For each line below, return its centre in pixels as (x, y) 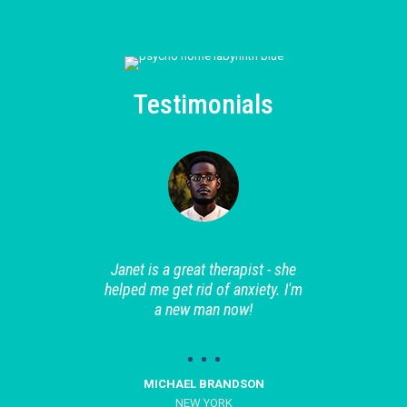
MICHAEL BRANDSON (203, 384)
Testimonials (203, 104)
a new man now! (204, 309)
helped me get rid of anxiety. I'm (204, 289)
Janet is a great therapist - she (204, 269)
